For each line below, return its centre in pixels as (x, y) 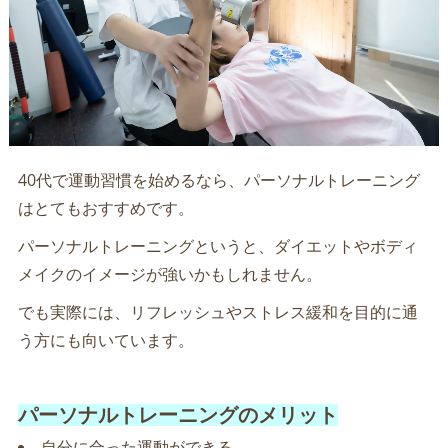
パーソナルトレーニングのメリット (177, 415)
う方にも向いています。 (105, 340)
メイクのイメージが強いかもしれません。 (169, 274)
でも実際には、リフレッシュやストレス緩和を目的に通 (217, 312)
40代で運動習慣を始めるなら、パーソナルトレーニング (218, 180)
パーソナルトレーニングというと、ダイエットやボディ (217, 246)
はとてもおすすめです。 (105, 208)
